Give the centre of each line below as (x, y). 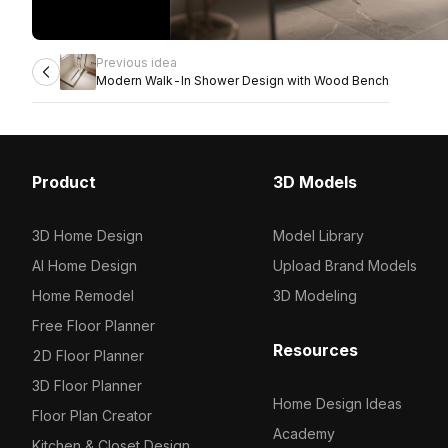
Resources (315, 350)
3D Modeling (314, 295)
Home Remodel (83, 295)
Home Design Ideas (337, 403)
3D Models (314, 182)
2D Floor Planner (88, 355)
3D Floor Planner (87, 385)
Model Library (318, 235)
